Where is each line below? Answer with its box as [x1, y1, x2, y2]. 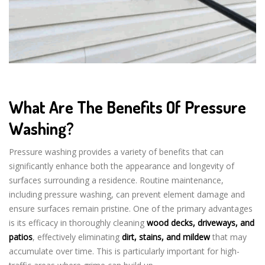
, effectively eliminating [33, 231, 122, 243]
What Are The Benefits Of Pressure [9, 96, 246, 118]
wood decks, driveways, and [147, 216, 254, 228]
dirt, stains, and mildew [122, 231, 210, 243]
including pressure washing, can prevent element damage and [9, 188, 245, 200]
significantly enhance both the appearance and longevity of [9, 160, 234, 172]
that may [210, 231, 247, 243]
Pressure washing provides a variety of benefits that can [9, 146, 224, 157]
